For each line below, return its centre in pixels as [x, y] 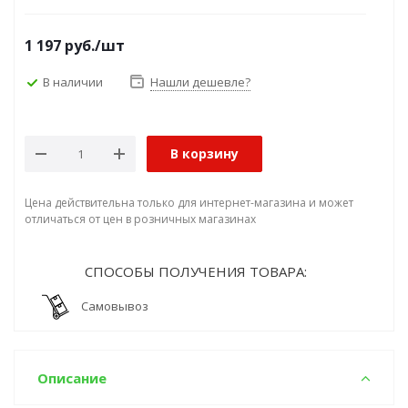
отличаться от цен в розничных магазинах [140, 219]
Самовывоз [115, 306]
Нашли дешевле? [200, 82]
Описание [72, 378]
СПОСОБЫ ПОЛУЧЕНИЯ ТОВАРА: [195, 271]
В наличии [73, 82]
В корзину [204, 153]
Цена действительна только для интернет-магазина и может [189, 203]
